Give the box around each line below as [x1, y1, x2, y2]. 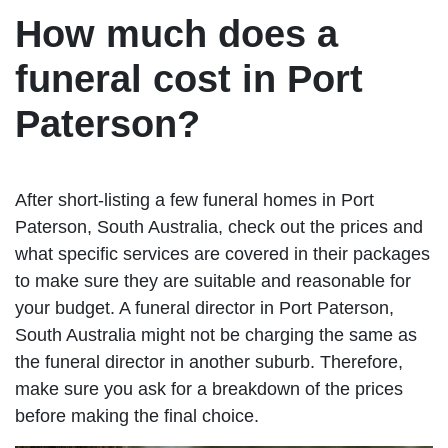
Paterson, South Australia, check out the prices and [15, 216, 423, 237]
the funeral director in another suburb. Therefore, [15, 351, 403, 372]
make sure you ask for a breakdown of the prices [15, 378, 403, 399]
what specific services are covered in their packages [15, 243, 430, 264]
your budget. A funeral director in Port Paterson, [15, 297, 394, 318]
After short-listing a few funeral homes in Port [15, 189, 374, 210]
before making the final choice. [15, 405, 259, 426]
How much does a [15, 12, 338, 55]
